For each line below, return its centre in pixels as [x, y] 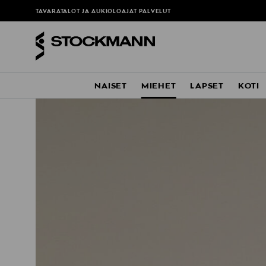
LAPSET [207, 86]
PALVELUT [155, 12]
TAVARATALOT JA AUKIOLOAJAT [87, 12]
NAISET [111, 86]
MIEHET [159, 86]
